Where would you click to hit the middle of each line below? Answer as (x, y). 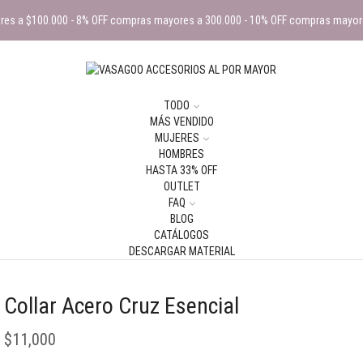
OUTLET (181, 186)
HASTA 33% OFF (181, 170)
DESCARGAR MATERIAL (181, 251)
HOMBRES (181, 154)
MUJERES (177, 138)
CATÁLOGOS (181, 235)
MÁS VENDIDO (181, 122)
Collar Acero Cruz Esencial (122, 306)
